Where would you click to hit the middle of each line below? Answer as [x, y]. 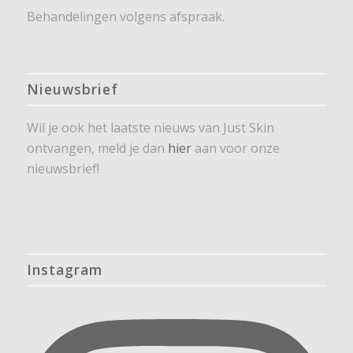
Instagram [64, 269]
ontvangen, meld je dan [97, 148]
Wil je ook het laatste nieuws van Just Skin [150, 127]
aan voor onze [235, 148]
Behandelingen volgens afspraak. [125, 17]
